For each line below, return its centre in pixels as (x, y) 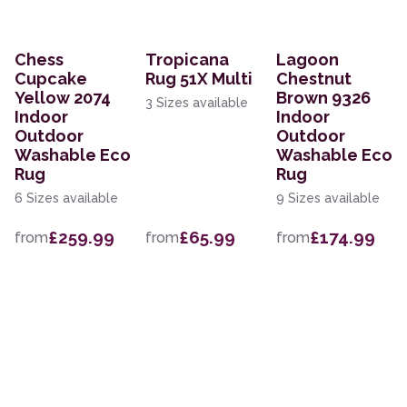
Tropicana (187, 60)
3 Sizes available (197, 103)
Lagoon (308, 60)
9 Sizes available (328, 199)
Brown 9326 (323, 98)
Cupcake (51, 79)
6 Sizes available (66, 199)
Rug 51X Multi (199, 79)
